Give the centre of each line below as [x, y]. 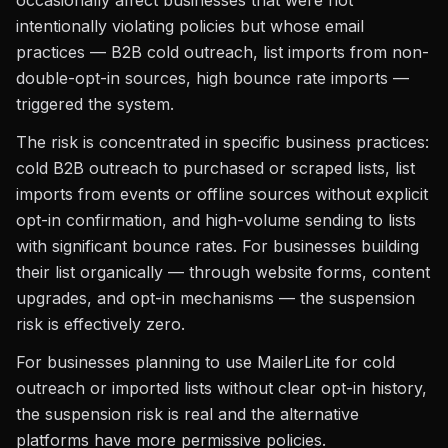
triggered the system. [95, 104]
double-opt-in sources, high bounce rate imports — [212, 78]
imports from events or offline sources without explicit [222, 194]
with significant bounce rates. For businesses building [217, 246]
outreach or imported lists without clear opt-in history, [221, 388]
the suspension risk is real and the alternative [187, 414]
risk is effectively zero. [100, 324]
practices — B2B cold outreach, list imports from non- [222, 52]
